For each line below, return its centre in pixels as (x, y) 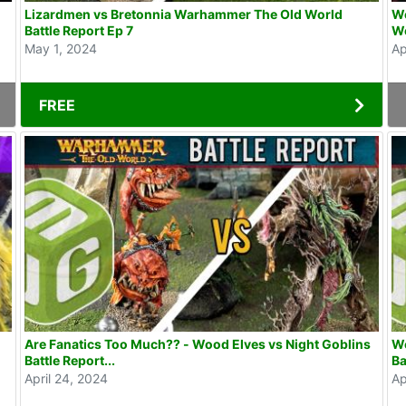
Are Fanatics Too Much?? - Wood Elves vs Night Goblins (197, 343)
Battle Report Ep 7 (78, 31)
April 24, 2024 (66, 378)
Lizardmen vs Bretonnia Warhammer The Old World (183, 14)
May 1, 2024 (60, 49)
